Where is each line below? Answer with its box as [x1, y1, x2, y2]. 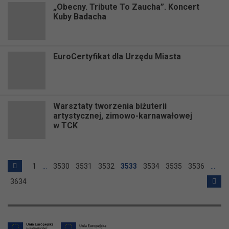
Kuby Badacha [53, 11, 106, 21]
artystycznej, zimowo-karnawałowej [53, 110, 192, 121]
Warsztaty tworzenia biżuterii [53, 101, 167, 111]
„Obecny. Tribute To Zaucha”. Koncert [53, 2, 199, 12]
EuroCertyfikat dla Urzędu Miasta [53, 51, 181, 61]
